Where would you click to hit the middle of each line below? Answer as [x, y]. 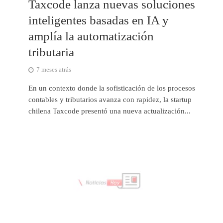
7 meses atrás [54, 70]
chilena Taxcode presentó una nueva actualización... [109, 111]
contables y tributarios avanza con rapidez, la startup [110, 100]
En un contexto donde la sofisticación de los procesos [111, 88]
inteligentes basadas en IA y [98, 20]
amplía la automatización [91, 36]
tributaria [51, 52]
